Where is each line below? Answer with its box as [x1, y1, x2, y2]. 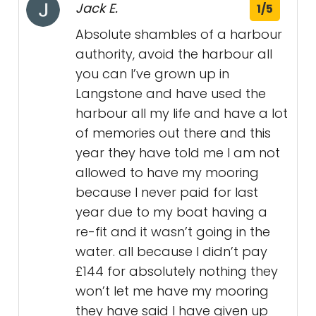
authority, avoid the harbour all [75, 45, 272, 63]
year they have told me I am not [75, 144, 280, 162]
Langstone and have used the [75, 85, 266, 102]
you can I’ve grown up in [75, 65, 229, 83]
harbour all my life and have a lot [75, 104, 288, 122]
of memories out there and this [75, 124, 271, 142]
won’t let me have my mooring [75, 282, 269, 300]
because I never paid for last [75, 183, 258, 201]
